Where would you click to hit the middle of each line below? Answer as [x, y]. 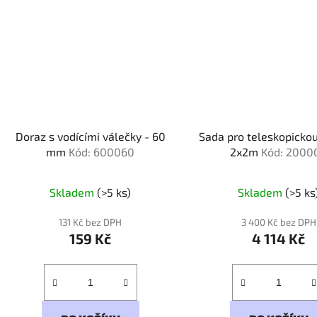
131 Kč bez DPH [91, 223]
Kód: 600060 [102, 152]
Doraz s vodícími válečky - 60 [90, 137]
